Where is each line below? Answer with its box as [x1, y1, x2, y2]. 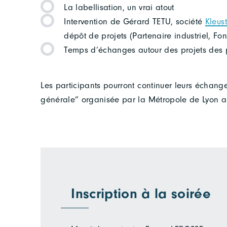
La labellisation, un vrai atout [64, 2, 174, 12]
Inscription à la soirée [71, 185, 211, 202]
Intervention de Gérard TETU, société [64, 16, 205, 26]
